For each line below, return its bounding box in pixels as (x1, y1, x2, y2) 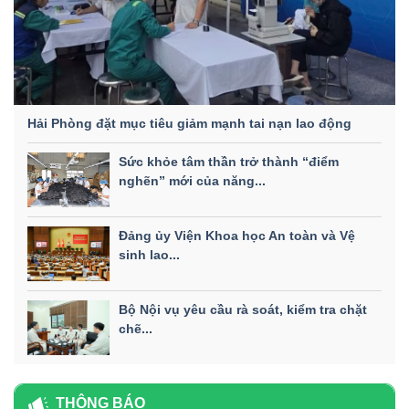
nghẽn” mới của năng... (119, 173, 266, 189)
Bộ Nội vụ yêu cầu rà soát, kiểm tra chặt (119, 302, 367, 318)
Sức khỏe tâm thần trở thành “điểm (119, 154, 339, 170)
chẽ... (119, 321, 152, 337)
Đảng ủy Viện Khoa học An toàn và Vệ (119, 228, 355, 244)
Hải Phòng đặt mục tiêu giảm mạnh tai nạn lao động (27, 116, 351, 131)
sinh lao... (119, 247, 180, 263)
